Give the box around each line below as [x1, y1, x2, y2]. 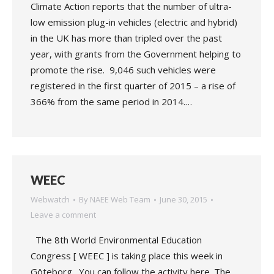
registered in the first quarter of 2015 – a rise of [31, 80, 235, 92]
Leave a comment [31, 209, 96, 220]
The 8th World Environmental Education [31, 234, 202, 246]
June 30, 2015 [160, 194, 207, 205]
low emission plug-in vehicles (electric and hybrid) [31, 16, 237, 28]
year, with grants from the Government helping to [31, 48, 241, 60]
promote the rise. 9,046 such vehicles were [31, 64, 216, 76]
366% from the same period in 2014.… [31, 95, 192, 108]
